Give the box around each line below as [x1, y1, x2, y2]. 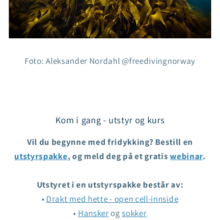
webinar [170, 150, 203, 162]
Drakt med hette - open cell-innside [46, 193, 179, 205]
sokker [122, 207, 147, 219]
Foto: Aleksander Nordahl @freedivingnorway [25, 55, 195, 66]
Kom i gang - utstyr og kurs [55, 113, 165, 126]
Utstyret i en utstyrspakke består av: [36, 179, 184, 191]
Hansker [78, 207, 109, 219]
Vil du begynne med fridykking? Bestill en [27, 136, 193, 148]
